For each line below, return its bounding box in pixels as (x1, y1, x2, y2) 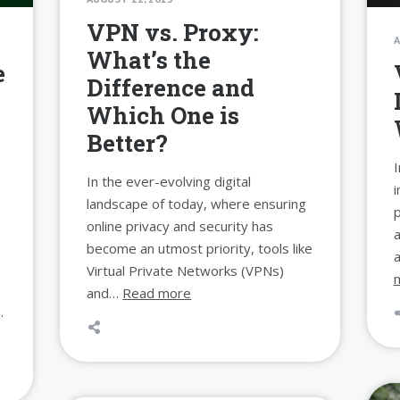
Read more (122, 283, 192, 302)
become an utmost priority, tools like (87, 238, 313, 257)
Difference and (87, 71, 255, 103)
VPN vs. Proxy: (87, 16, 260, 47)
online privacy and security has (87, 216, 274, 235)
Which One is (87, 99, 240, 130)
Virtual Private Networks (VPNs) (87, 261, 285, 279)
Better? (87, 127, 169, 158)
